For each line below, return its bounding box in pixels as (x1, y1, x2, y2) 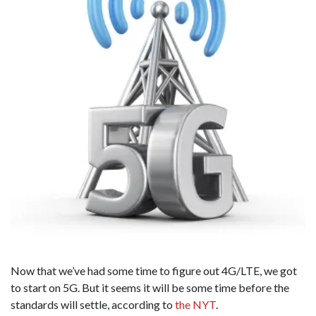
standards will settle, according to (11, 298, 175, 311)
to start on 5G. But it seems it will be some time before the (11, 281, 289, 294)
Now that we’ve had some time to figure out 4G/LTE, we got (11, 264, 297, 277)
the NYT (175, 298, 216, 311)
